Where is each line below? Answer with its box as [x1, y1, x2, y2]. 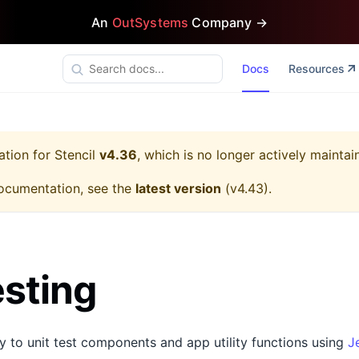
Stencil [54, 147, 95, 163]
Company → [188, 14, 268, 30]
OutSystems [111, 14, 189, 30]
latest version [135, 180, 221, 196]
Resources [288, 62, 345, 75]
